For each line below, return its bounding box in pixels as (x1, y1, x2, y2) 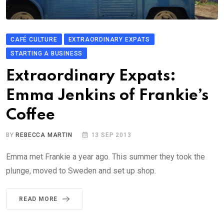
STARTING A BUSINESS (10, 50, 83, 57)
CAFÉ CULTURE (10, 36, 57, 43)
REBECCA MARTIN (15, 131, 72, 139)
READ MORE (19, 195, 58, 203)
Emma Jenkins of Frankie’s (6, 88, 208, 104)
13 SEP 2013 (91, 131, 131, 139)
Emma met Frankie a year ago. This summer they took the (6, 152, 205, 162)
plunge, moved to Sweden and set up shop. (6, 166, 156, 176)
